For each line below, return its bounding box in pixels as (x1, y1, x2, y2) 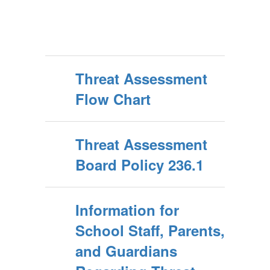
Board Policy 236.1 (75, 154, 204, 175)
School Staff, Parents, (75, 220, 225, 241)
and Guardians (75, 240, 177, 262)
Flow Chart (75, 89, 151, 110)
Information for (75, 199, 179, 221)
